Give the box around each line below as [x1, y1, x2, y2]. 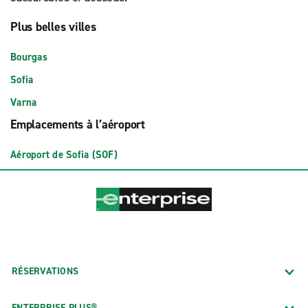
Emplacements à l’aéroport [10, 116, 145, 133]
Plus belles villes [10, 19, 96, 35]
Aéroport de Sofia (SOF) [10, 148, 118, 162]
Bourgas [10, 50, 47, 64]
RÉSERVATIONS [12, 264, 78, 278]
